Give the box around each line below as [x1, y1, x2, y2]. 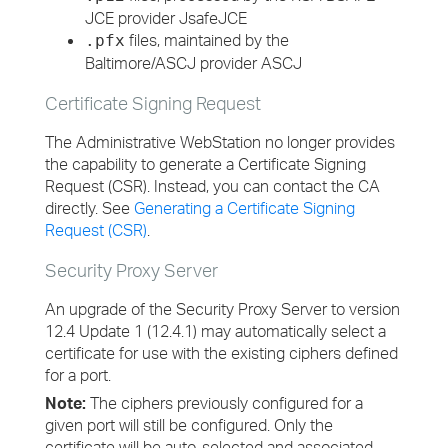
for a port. [45, 365, 111, 385]
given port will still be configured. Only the [45, 415, 333, 435]
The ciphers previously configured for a [86, 393, 363, 413]
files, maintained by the [125, 30, 289, 50]
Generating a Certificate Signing [134, 198, 355, 218]
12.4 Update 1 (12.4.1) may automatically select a [45, 321, 386, 341]
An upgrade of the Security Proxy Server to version [45, 299, 400, 319]
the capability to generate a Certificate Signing [45, 154, 366, 174]
